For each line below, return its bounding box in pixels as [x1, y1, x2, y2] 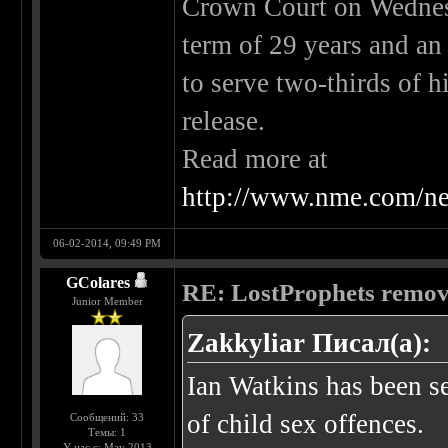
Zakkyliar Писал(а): [187, 328, 432, 359]
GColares [65, 274, 130, 292]
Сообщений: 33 [70, 411, 145, 424]
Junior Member [71, 295, 143, 308]
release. [182, 106, 266, 137]
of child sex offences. [187, 409, 425, 440]
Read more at [182, 144, 329, 175]
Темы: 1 [88, 426, 127, 439]
